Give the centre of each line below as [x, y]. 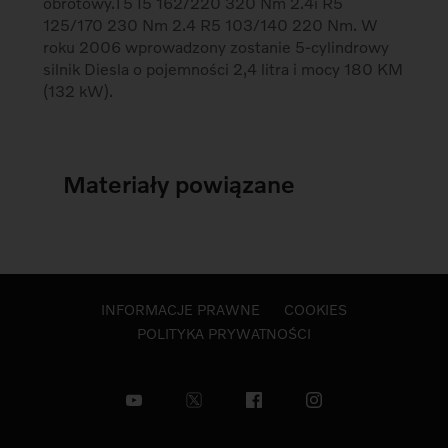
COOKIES [315, 310]
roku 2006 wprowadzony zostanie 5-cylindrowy [216, 47]
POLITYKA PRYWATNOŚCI [224, 334]
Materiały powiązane [179, 184]
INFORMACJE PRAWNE [180, 310]
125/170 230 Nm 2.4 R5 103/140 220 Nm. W [211, 25]
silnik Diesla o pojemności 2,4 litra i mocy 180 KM [223, 69]
